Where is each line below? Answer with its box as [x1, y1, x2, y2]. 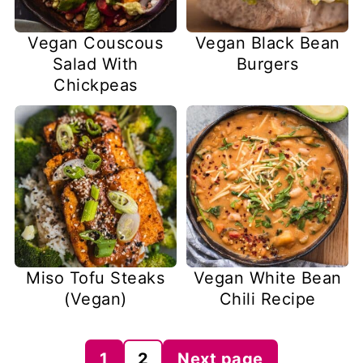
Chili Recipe [219, 289, 316, 310]
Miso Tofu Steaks [26, 268, 165, 288]
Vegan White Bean [193, 268, 342, 288]
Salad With [52, 53, 139, 74]
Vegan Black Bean [194, 32, 340, 53]
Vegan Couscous [28, 32, 164, 53]
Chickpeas [53, 75, 138, 95]
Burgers [236, 53, 299, 74]
